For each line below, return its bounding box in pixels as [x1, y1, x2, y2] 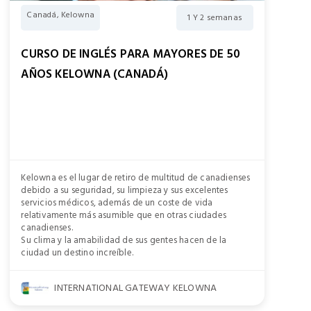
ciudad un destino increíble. [21, 245, 133, 261]
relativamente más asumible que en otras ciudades [21, 208, 226, 224]
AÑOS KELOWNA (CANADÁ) [21, 65, 169, 85]
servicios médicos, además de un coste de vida [21, 195, 213, 211]
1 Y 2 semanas [187, 11, 242, 25]
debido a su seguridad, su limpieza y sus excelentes [21, 183, 228, 199]
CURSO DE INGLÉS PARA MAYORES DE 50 [21, 44, 241, 65]
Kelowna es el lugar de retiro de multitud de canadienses [21, 170, 251, 186]
